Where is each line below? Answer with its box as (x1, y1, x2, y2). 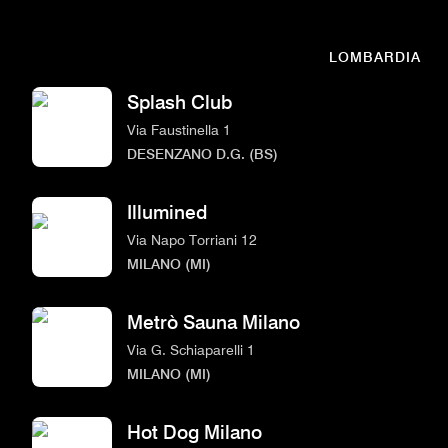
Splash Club (127, 90, 232, 114)
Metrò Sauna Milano (127, 310, 300, 334)
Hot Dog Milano (127, 420, 262, 444)
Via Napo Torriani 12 (127, 230, 257, 248)
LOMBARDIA (329, 48, 421, 65)
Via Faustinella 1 (127, 120, 231, 138)
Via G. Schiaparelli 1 (127, 340, 255, 358)
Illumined (127, 200, 207, 224)
